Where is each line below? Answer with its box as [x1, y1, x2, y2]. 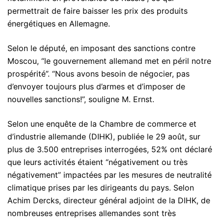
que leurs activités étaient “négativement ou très [7, 157, 188, 167]
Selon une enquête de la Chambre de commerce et [7, 118, 196, 129]
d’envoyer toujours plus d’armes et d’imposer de [7, 81, 185, 91]
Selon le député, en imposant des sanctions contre [7, 43, 195, 53]
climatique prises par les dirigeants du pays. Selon [7, 182, 194, 192]
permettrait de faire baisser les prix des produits [7, 5, 188, 16]
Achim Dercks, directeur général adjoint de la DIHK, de [7, 195, 210, 205]
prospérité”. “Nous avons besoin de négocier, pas [7, 68, 190, 79]
